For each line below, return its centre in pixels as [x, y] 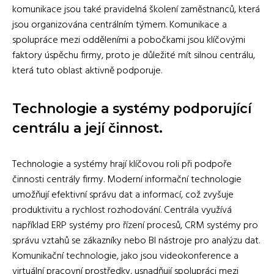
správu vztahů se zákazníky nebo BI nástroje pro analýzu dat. [136, 241]
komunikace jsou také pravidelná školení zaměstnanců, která [136, 9]
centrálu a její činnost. [87, 128]
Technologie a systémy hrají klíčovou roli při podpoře [122, 164]
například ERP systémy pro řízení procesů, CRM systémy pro [135, 225]
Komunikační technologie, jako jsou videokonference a [125, 256]
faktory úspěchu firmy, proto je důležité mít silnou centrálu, [134, 55]
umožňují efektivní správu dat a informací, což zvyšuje [123, 195]
